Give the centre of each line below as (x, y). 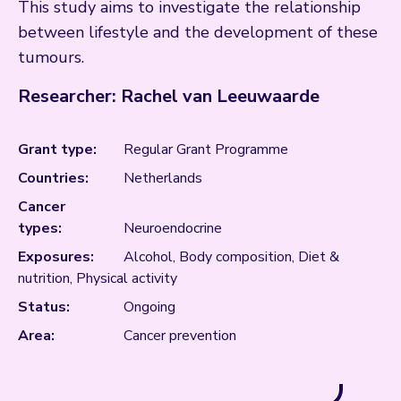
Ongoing (149, 307)
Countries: (53, 179)
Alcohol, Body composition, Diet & (231, 257)
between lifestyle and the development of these (198, 33)
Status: (44, 307)
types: (40, 229)
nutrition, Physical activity (98, 279)
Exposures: (56, 257)
